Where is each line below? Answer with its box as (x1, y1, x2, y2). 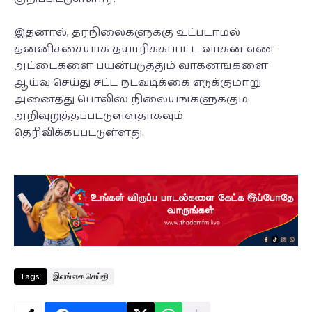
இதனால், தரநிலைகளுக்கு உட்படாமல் (14, 23, 240, 42)
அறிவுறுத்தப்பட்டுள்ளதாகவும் (14, 107, 183, 125)
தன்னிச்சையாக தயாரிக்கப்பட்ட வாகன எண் (14, 40, 274, 58)
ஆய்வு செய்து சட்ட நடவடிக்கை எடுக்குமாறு (14, 73, 261, 92)
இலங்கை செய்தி (53, 271, 109, 281)
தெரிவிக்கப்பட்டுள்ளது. (14, 123, 144, 142)
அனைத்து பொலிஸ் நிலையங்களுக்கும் (14, 90, 248, 109)
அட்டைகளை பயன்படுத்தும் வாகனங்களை (14, 56, 268, 75)
